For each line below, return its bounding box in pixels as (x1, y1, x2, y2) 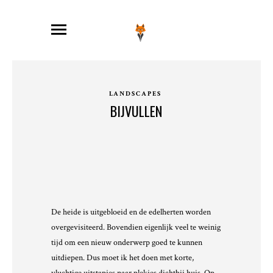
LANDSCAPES (108, 90, 161, 98)
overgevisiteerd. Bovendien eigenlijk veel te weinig (51, 222, 221, 233)
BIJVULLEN (110, 101, 163, 121)
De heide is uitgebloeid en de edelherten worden (51, 207, 211, 218)
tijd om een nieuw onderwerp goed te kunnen (51, 237, 202, 248)
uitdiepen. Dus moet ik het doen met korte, (51, 252, 194, 263)
